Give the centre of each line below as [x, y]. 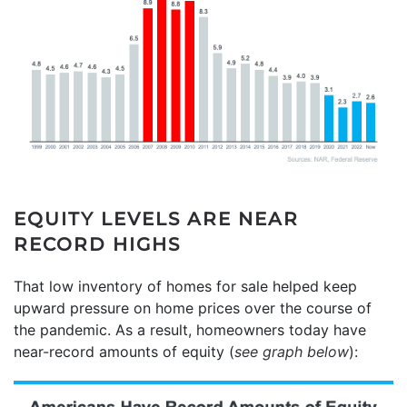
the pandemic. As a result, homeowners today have [190, 330]
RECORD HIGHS [97, 245]
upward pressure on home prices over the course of [193, 308]
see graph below [292, 352]
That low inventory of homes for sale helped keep [185, 287]
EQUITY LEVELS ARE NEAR [156, 219]
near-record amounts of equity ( [124, 352]
